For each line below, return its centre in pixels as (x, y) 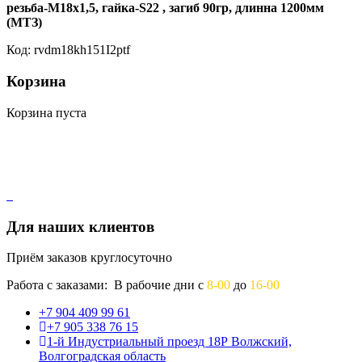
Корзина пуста (46, 112)
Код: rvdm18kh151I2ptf (68, 50)
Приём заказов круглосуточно (89, 258)
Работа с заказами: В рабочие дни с (107, 285)
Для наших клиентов (80, 226)
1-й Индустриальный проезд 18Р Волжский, (169, 342)
